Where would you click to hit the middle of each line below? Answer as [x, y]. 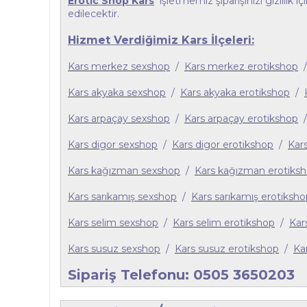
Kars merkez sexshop [119, 66]
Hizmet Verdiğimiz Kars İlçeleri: [161, 40]
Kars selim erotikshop [224, 223]
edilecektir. [94, 14]
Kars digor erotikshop [223, 145]
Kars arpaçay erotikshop [241, 119]
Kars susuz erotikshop [227, 249]
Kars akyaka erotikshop [235, 93]
